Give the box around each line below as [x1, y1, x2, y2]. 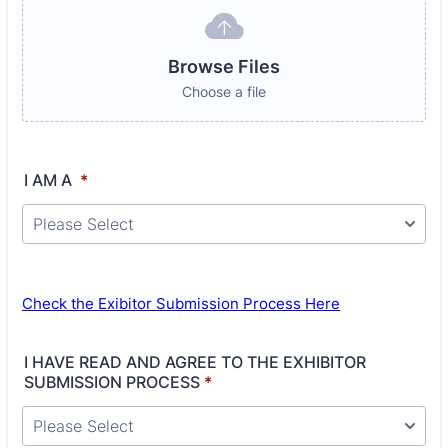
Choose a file [182, 83, 266, 100]
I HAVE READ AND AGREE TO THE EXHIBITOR [24, 352, 366, 372]
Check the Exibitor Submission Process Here [22, 294, 340, 313]
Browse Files [168, 56, 280, 77]
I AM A [24, 170, 76, 190]
